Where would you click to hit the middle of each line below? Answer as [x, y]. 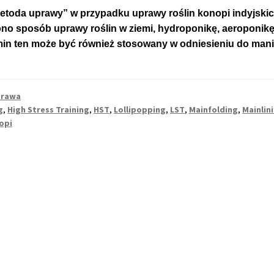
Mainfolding [213, 110]
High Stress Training [48, 110]
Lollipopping [139, 110]
